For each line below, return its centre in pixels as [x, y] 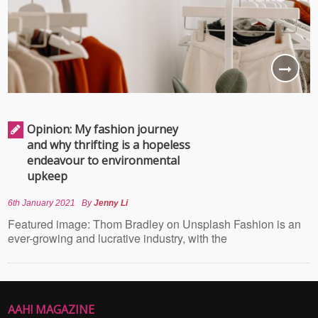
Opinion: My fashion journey [103, 129]
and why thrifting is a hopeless [109, 144]
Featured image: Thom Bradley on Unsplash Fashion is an [155, 224]
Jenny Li [111, 203]
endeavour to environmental [104, 160]
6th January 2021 [42, 203]
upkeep [48, 176]
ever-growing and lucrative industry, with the [118, 238]
